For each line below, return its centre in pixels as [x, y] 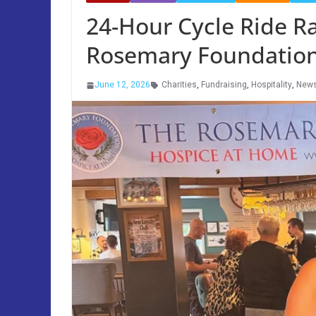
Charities [179, 85]
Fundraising [224, 85]
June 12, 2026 [122, 85]
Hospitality [272, 85]
